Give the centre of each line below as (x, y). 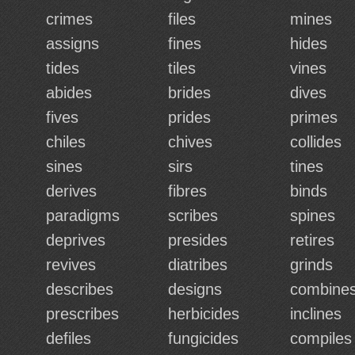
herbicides (204, 314)
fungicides (203, 338)
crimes (69, 19)
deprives (76, 240)
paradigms (83, 216)
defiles (69, 338)
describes (80, 289)
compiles (321, 338)
